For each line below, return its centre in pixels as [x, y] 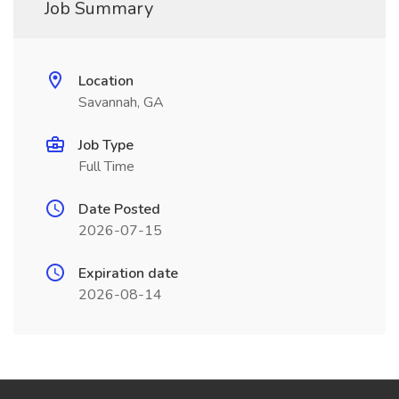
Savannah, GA [121, 102]
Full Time [106, 167]
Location [106, 81]
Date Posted [119, 209]
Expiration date [128, 273]
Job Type [106, 145]
